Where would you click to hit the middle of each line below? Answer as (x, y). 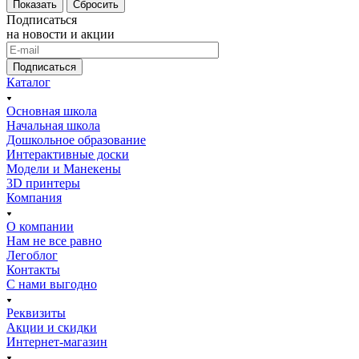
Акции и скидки (52, 327)
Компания (34, 197)
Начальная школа (53, 125)
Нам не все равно (54, 240)
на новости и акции (61, 34)
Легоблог (32, 255)
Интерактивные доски (68, 154)
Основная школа (52, 111)
